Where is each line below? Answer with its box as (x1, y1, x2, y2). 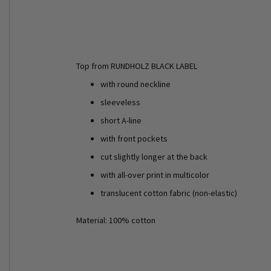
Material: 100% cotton (76, 214, 155, 226)
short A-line (100, 114, 142, 126)
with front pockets (100, 132, 168, 144)
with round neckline (100, 78, 171, 90)
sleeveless (100, 96, 140, 108)
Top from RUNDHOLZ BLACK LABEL (76, 60, 197, 71)
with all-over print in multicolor (100, 169, 209, 180)
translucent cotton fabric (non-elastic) (100, 187, 237, 198)
